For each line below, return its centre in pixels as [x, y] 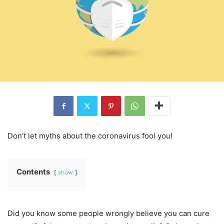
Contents [33, 171]
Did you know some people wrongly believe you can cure [108, 213]
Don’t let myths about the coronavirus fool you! [90, 135]
